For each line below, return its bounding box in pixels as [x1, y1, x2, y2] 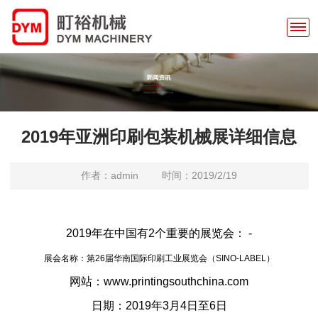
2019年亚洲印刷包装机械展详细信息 [21, 126, 297, 146]
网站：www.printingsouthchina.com [70, 275, 248, 287]
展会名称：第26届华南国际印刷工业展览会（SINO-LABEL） [43, 253, 275, 263]
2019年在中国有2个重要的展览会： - [66, 226, 252, 239]
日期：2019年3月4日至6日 [91, 299, 227, 312]
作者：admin [81, 169, 138, 181]
